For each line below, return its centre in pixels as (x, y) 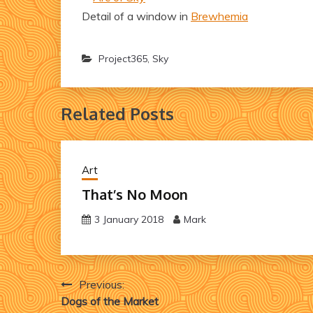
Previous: (102, 284)
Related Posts (117, 113)
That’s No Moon (135, 194)
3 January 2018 (129, 219)
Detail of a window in (136, 16)
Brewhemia (219, 16)
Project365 (123, 59)
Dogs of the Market (110, 301)
